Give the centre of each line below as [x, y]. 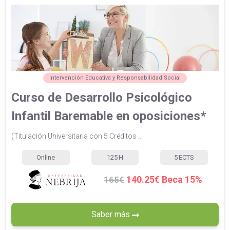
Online [46, 157]
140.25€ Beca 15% [164, 180]
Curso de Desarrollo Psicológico [102, 97]
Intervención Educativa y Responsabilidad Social [115, 78]
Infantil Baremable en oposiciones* [109, 116]
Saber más [111, 215]
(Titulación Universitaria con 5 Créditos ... [77, 136]
